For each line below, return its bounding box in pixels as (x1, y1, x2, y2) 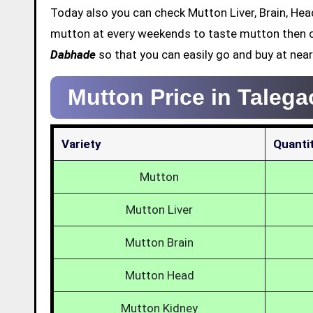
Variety (61, 136, 102, 151)
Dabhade (50, 47, 96, 61)
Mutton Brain (125, 235, 194, 249)
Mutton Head (124, 268, 194, 282)
